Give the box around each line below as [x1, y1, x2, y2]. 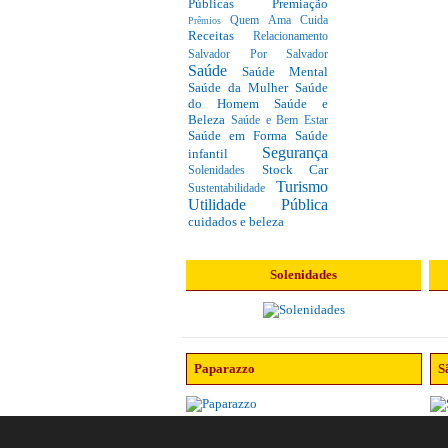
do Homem [188, 95, 274, 111]
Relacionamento [253, 29, 328, 43]
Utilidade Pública [188, 195, 328, 213]
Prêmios [188, 14, 231, 26]
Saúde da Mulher [188, 79, 295, 95]
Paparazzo [194, 360, 255, 376]
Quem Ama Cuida [230, 13, 329, 27]
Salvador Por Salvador [188, 47, 328, 61]
